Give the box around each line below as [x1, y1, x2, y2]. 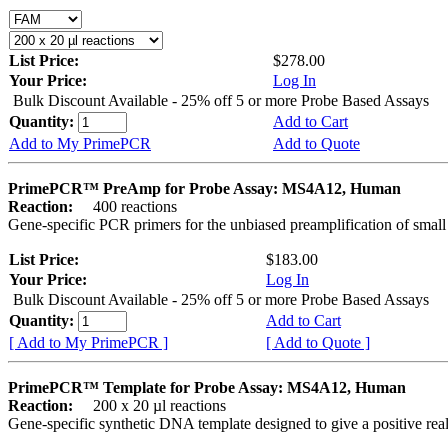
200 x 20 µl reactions [77, 396, 226, 414]
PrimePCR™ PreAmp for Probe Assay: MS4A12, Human [8, 179, 401, 197]
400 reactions [77, 197, 177, 215]
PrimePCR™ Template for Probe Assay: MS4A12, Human [8, 378, 406, 396]
